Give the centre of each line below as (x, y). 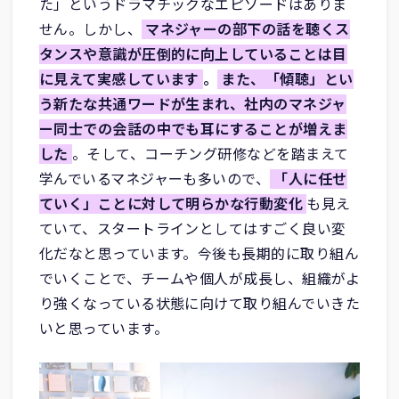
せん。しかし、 (90, 29)
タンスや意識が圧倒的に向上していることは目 (193, 54)
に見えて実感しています (119, 79)
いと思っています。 (103, 328)
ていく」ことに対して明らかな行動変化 (171, 204)
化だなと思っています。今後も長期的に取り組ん (199, 253)
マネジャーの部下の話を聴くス (248, 29)
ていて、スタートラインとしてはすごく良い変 (192, 228)
